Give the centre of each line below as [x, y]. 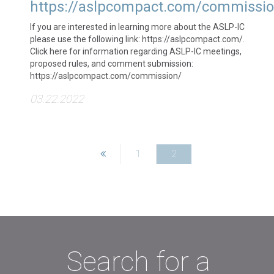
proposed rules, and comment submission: [111, 64]
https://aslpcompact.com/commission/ [106, 76]
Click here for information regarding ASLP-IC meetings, [135, 51]
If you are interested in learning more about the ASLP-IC [137, 27]
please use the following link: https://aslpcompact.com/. [137, 39]
